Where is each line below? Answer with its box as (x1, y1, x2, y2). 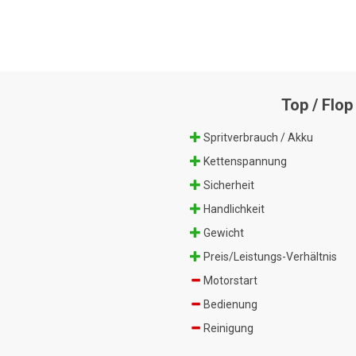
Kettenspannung (201, 154, 287, 168)
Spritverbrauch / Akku (201, 130, 313, 144)
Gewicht (201, 226, 244, 239)
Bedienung (201, 297, 257, 311)
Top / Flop (281, 95, 353, 114)
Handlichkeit (201, 202, 265, 215)
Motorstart (201, 273, 257, 287)
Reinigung (201, 321, 253, 335)
